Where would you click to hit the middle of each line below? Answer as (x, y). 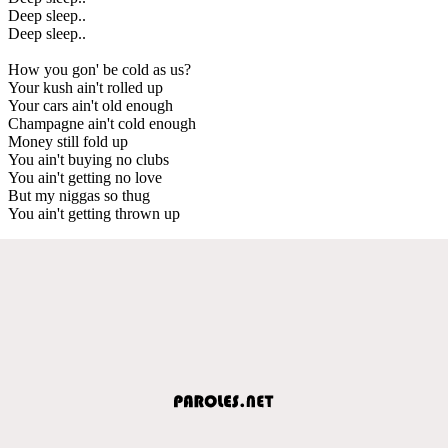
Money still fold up (68, 141)
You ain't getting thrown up (94, 213)
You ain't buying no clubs (88, 159)
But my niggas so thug (79, 195)
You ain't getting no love (85, 177)
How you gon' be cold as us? (99, 69)
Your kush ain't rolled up (85, 87)
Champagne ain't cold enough (102, 123)
